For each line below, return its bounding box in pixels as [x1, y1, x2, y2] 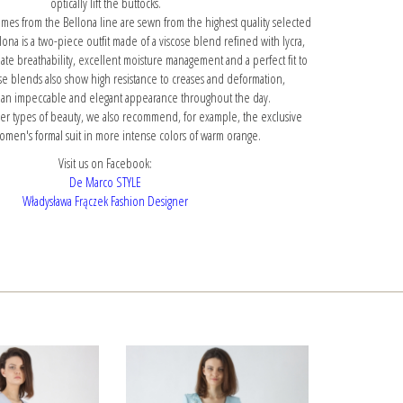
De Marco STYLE [69, 173, 142, 191]
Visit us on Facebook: [58, 154, 153, 172]
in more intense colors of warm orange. [80, 126, 261, 144]
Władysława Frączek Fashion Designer [22, 192, 189, 210]
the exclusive [242, 107, 302, 125]
